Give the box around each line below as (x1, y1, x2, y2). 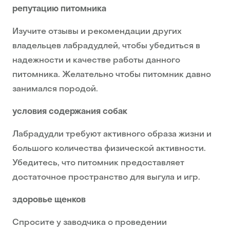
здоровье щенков (12, 196, 86, 205)
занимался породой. (12, 85, 98, 94)
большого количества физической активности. (12, 145, 206, 154)
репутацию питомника (12, 5, 106, 14)
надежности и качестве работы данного (12, 56, 180, 65)
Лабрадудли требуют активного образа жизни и (12, 130, 212, 139)
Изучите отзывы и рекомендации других (12, 28, 182, 36)
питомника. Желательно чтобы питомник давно (12, 71, 211, 80)
